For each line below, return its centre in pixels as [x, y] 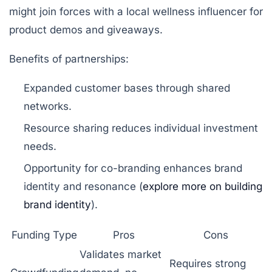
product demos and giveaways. [86, 29]
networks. [48, 106]
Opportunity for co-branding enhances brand [133, 168]
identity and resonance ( [83, 186]
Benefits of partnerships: [69, 59]
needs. [40, 146]
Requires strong [208, 263]
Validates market [121, 254]
